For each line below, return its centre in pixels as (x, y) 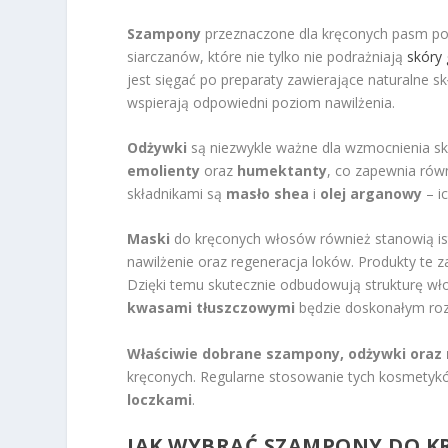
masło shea (268, 193)
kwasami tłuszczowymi (211, 308)
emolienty (164, 170)
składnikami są (177, 193)
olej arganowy (371, 193)
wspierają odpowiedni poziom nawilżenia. (261, 102)
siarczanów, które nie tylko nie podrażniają (267, 56)
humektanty (282, 170)
